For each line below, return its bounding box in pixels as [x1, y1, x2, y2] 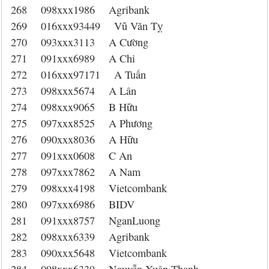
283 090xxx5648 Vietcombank [11, 246, 167, 260]
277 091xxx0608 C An [11, 148, 132, 163]
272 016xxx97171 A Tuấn [11, 67, 146, 82]
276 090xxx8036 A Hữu [11, 132, 138, 147]
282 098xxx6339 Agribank [11, 229, 150, 244]
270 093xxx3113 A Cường [11, 35, 148, 49]
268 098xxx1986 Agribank [11, 2, 150, 17]
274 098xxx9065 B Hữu [11, 100, 138, 114]
